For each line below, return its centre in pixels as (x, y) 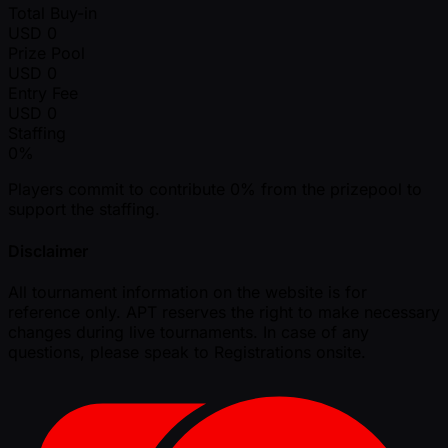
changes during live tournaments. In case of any (188, 331)
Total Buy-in (52, 13)
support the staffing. (84, 209)
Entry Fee (43, 93)
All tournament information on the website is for (187, 291)
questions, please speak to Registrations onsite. (187, 351)
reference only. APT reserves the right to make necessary (224, 311)
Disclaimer (48, 250)
